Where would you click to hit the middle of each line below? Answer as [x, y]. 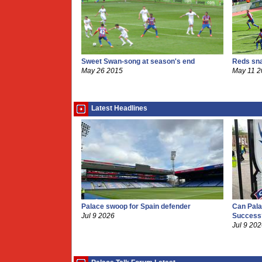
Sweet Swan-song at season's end [138, 61]
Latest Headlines [119, 108]
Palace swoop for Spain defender [136, 206]
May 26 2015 [102, 71]
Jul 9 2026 [98, 216]
